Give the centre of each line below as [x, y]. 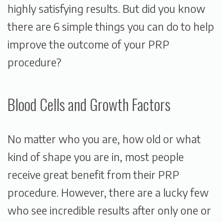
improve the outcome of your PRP [88, 45]
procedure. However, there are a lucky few [108, 192]
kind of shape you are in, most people [96, 157]
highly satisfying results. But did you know [106, 9]
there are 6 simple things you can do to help [111, 27]
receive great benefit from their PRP [93, 174]
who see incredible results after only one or [109, 210]
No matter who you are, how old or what [104, 139]
